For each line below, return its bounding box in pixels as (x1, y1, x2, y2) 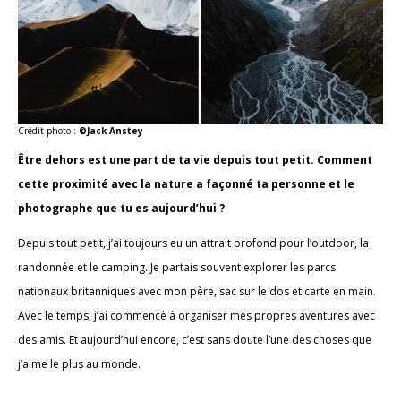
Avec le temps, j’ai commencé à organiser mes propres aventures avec (18, 307, 375, 323)
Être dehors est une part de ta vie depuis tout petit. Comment (18, 151, 372, 167)
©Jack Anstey (79, 124, 143, 137)
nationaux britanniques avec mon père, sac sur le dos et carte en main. (18, 283, 376, 299)
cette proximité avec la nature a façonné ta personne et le (18, 175, 354, 192)
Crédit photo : (18, 124, 79, 137)
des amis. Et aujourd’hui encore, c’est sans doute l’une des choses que (18, 331, 371, 347)
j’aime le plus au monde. (18, 355, 143, 371)
